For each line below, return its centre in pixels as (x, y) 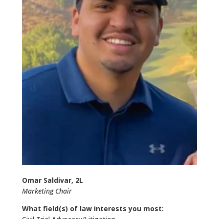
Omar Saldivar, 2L (52, 180)
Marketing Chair (47, 191)
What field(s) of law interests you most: (93, 208)
